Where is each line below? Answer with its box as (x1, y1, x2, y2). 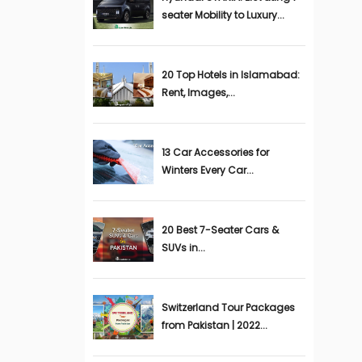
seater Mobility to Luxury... (161, 8, 284, 22)
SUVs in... (161, 241, 205, 255)
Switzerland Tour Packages (161, 301, 295, 314)
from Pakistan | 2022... (161, 318, 267, 332)
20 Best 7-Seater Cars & (161, 223, 279, 237)
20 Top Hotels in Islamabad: (161, 68, 300, 82)
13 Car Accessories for (161, 145, 269, 159)
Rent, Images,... (161, 86, 235, 99)
